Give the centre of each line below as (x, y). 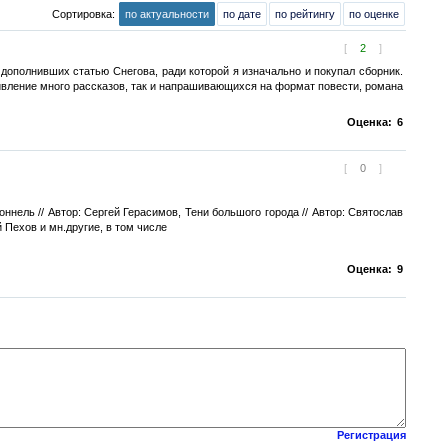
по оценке (374, 14)
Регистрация (371, 435)
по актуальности (167, 14)
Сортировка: (85, 14)
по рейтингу (305, 14)
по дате (242, 14)
